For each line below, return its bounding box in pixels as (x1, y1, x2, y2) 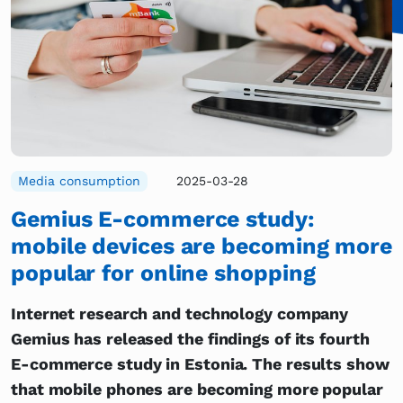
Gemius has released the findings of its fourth (11, 328, 370, 348)
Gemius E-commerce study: (11, 205, 315, 232)
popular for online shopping (11, 259, 316, 286)
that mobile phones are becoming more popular (11, 379, 383, 399)
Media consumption (18, 174, 140, 189)
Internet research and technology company (11, 303, 349, 323)
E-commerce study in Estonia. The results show (11, 354, 390, 373)
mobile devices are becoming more (11, 232, 392, 259)
